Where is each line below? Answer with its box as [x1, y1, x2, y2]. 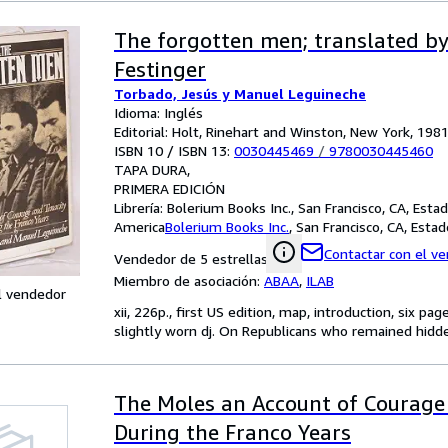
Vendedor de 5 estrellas [114, 250, 268, 267]
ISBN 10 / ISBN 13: [114, 142, 234, 159]
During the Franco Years [114, 420, 351, 445]
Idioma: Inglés [114, 104, 203, 121]
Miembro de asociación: [114, 272, 264, 289]
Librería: [114, 199, 167, 216]
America [114, 218, 165, 235]
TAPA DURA [114, 161, 187, 178]
